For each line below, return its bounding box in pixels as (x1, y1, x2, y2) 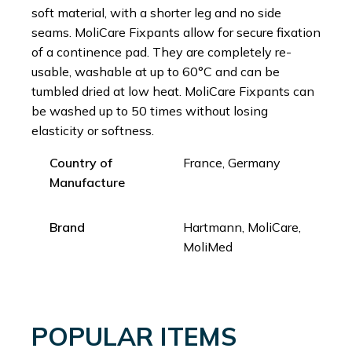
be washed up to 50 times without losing (31, 102, 268, 119)
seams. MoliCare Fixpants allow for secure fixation (31, 24, 321, 40)
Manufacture (49, 174, 125, 190)
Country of (49, 154, 112, 170)
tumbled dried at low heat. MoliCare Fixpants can (31, 82, 314, 99)
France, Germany (182, 154, 280, 170)
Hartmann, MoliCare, (182, 218, 301, 235)
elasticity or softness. (31, 122, 154, 138)
